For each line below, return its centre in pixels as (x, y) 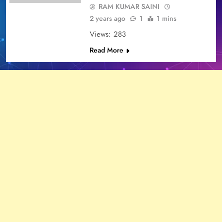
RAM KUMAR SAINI (129, 6)
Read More (106, 50)
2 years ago (107, 18)
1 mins (166, 18)
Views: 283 (108, 34)
